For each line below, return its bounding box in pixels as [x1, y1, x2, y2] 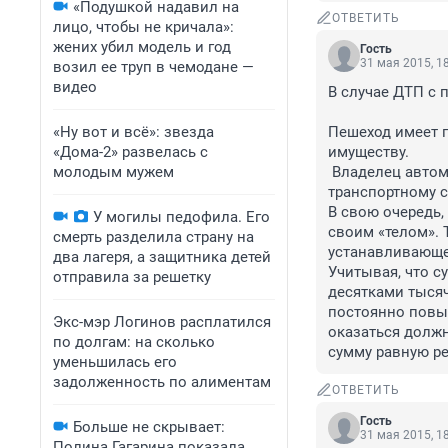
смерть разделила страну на [53, 228, 254, 246]
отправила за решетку [53, 268, 211, 286]
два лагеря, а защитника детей [53, 248, 271, 266]
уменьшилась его [53, 353, 177, 371]
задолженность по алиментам [53, 373, 271, 391]
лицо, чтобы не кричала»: [53, 18, 234, 36]
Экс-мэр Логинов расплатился [53, 313, 271, 331]
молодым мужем [53, 163, 174, 181]
